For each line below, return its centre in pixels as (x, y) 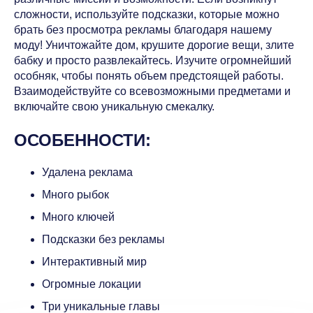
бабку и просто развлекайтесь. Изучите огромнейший (153, 60)
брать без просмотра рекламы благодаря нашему (143, 29)
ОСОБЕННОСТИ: (82, 140)
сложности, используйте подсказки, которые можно (147, 14)
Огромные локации (92, 284)
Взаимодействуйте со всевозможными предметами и (152, 91)
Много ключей (78, 217)
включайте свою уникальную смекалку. (114, 106)
